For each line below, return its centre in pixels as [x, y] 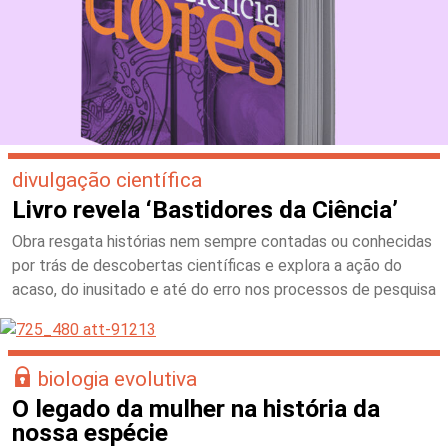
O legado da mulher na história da [196, 408]
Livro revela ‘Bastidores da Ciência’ [205, 209]
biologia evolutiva [117, 378]
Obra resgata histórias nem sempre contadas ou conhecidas [222, 241]
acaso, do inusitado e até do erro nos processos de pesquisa [224, 289]
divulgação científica [107, 179]
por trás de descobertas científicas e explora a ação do [207, 265]
